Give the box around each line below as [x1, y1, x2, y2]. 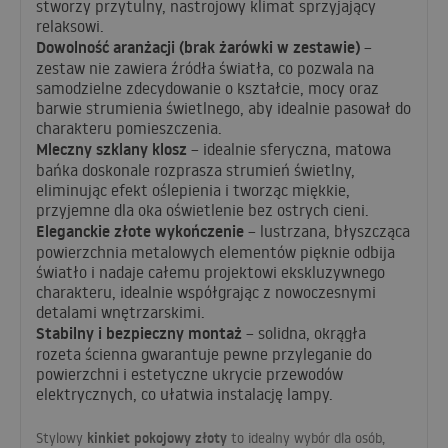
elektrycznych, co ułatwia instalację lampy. [36, 383, 333, 404]
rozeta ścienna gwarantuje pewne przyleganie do [36, 343, 372, 364]
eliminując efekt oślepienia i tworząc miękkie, [36, 179, 350, 200]
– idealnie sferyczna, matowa [187, 138, 391, 159]
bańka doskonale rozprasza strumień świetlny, [36, 159, 355, 180]
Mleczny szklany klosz [36, 137, 187, 160]
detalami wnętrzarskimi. [36, 301, 205, 322]
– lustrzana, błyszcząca [244, 220, 410, 241]
